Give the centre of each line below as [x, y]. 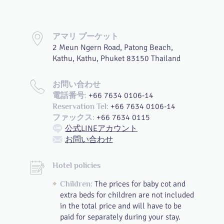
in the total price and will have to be [121, 206]
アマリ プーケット [85, 36]
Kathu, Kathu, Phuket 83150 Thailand [116, 58]
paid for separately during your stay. [120, 217]
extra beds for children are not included [127, 195]
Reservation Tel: [80, 106]
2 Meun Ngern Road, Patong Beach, [113, 47]
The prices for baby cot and [139, 184]
